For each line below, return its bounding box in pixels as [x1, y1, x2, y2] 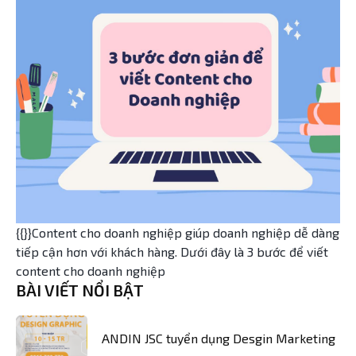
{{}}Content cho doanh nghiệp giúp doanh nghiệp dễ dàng [16, 225, 339, 240]
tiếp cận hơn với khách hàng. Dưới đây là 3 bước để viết [16, 244, 328, 259]
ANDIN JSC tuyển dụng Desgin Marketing [102, 331, 335, 346]
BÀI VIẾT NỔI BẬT [16, 281, 144, 300]
